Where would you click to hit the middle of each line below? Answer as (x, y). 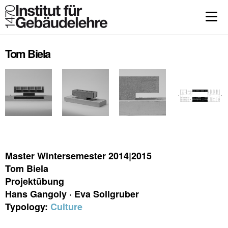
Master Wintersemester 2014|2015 (78, 156)
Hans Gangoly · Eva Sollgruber (72, 194)
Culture (66, 207)
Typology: (28, 207)
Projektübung (35, 181)
